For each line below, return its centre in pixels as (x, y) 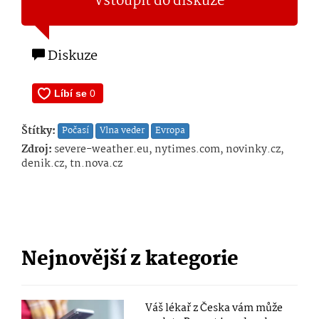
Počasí (75, 131)
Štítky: (38, 131)
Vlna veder (122, 131)
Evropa (170, 131)
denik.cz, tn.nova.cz (72, 164)
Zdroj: (37, 150)
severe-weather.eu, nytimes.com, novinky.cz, (168, 150)
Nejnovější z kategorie (130, 260)
